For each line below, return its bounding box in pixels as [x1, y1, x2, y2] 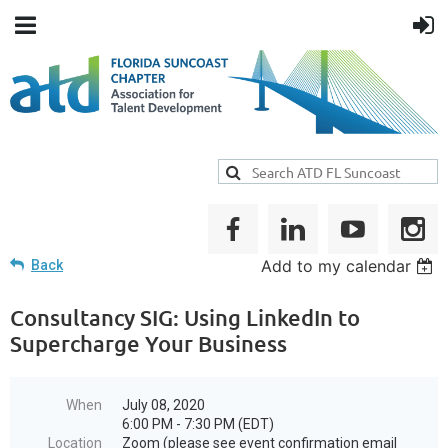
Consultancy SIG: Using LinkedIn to [10, 304, 360, 332]
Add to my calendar [261, 256, 412, 277]
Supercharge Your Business [10, 330, 287, 358]
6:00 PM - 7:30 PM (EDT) [122, 416, 274, 433]
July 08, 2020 [122, 397, 205, 414]
